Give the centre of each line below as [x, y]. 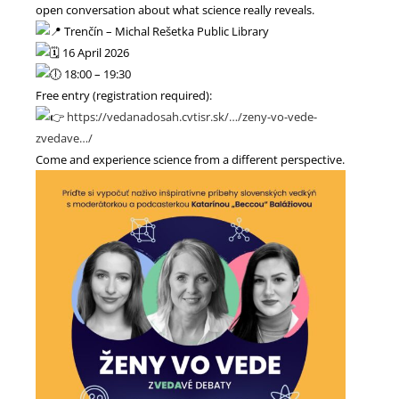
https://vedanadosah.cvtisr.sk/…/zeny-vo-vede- [192, 116]
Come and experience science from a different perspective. [190, 159]
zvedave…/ [64, 138]
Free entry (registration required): [124, 95]
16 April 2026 [94, 52]
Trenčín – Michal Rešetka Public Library [165, 31]
